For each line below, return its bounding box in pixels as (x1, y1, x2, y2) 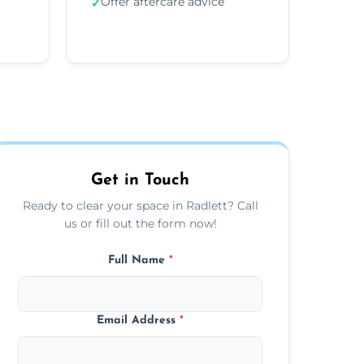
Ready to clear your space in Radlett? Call (22, 197, 258, 213)
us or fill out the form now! (63, 215, 217, 231)
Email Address (97, 314, 180, 327)
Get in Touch (91, 171, 190, 188)
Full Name (107, 253, 169, 266)
